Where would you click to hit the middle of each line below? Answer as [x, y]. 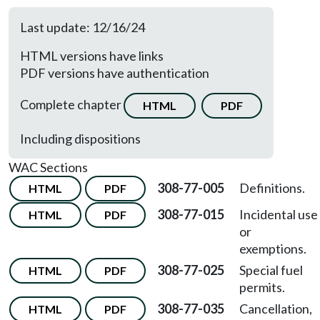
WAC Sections [48, 167]
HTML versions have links [92, 56]
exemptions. [273, 249]
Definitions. [272, 188]
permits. [262, 287]
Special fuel [271, 270]
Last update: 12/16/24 [82, 27]
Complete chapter [72, 104]
